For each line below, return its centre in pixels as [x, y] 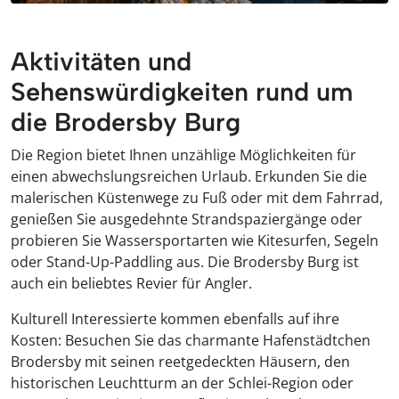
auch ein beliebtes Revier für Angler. [131, 283]
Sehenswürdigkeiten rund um [182, 92]
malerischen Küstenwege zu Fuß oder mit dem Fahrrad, [197, 198]
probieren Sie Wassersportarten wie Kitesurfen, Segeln [195, 240]
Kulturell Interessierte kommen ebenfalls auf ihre [175, 319]
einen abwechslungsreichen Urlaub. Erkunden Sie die [189, 176]
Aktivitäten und [101, 61]
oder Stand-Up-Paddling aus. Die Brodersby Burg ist [185, 262]
